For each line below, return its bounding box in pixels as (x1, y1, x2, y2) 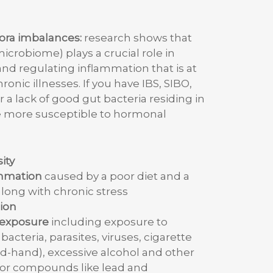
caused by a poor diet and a (41, 169, 190, 182)
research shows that (82, 31, 192, 44)
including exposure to (48, 215, 168, 228)
